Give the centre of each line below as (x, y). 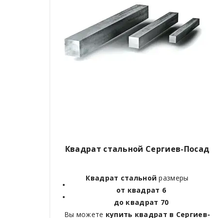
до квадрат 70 (141, 202)
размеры (173, 178)
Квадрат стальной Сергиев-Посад (137, 149)
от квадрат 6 (141, 190)
